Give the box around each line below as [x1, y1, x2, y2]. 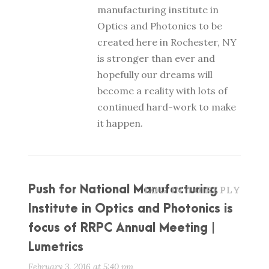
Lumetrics [28, 241, 83, 254]
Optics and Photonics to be [97, 20, 222, 32]
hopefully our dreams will [97, 68, 213, 80]
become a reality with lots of [97, 85, 228, 97]
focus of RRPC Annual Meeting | [28, 222, 215, 235]
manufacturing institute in [97, 4, 219, 16]
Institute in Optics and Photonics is [28, 202, 233, 216]
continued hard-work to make [97, 101, 236, 113]
